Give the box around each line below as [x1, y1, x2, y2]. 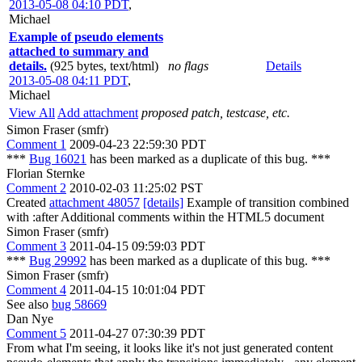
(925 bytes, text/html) [50, 59, 158, 73]
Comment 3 [6, 239, 66, 253]
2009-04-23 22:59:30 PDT [69, 137, 206, 151]
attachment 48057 [49, 196, 140, 209]
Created [6, 196, 49, 209]
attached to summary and [9, 44, 149, 58]
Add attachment [57, 106, 138, 120]
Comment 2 [6, 181, 66, 195]
